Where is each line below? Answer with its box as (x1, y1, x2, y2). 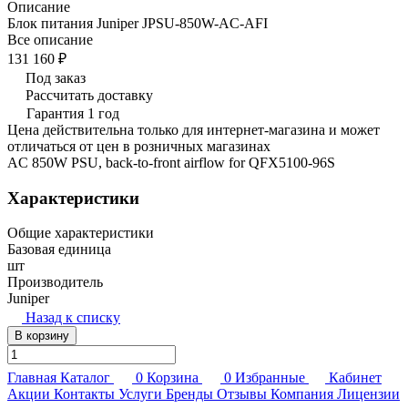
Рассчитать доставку (25, 87, 153, 103)
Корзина (147, 370, 199, 386)
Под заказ (25, 69, 86, 86)
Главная (7, 370, 56, 386)
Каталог (60, 370, 110, 386)
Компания (270, 386, 333, 403)
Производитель (7, 274, 103, 291)
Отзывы (217, 386, 267, 403)
